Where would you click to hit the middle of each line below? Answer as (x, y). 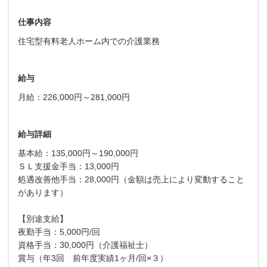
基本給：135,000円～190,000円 (78, 153)
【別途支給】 (43, 218)
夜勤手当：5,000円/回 (59, 232)
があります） (43, 192)
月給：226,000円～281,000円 (74, 97)
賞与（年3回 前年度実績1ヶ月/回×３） (93, 258)
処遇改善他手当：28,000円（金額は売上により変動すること (131, 179)
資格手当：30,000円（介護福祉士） (85, 245)
